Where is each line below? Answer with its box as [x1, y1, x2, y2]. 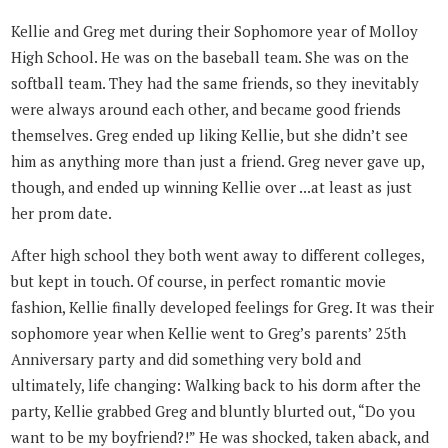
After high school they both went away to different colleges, [11, 245, 425, 266]
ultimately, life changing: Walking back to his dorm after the [11, 375, 422, 396]
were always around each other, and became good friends [11, 98, 402, 119]
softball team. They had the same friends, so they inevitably [11, 72, 420, 93]
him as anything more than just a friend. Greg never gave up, [11, 150, 425, 171]
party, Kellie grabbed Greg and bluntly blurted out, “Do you [11, 401, 416, 422]
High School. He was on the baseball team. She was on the [11, 46, 410, 67]
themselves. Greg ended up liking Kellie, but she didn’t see [11, 124, 409, 145]
